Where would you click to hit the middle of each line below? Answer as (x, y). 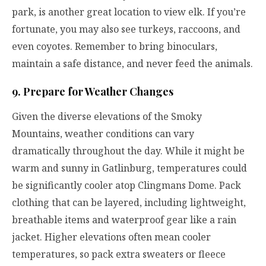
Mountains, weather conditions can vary (103, 133)
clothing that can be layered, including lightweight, (129, 202)
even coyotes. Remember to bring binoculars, (115, 47)
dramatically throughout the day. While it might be (128, 151)
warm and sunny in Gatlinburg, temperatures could (129, 168)
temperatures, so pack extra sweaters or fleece (119, 254)
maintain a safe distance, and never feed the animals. (132, 64)
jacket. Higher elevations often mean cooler (111, 237)
